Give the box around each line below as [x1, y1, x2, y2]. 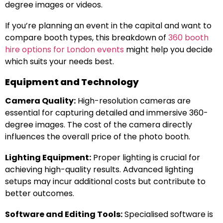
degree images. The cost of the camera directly [5, 119, 192, 131]
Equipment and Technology [5, 76, 139, 89]
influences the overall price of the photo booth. [5, 131, 190, 143]
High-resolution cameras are [76, 95, 191, 107]
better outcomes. [5, 188, 74, 200]
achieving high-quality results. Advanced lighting [5, 164, 193, 176]
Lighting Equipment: [5, 152, 91, 164]
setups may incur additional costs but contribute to [5, 176, 206, 188]
